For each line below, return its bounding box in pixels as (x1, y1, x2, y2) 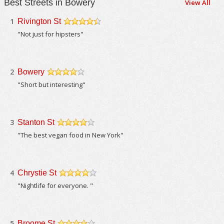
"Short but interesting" (17, 80, 86, 89)
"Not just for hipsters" (17, 29, 84, 38)
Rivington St (17, 17, 61, 25)
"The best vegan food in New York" (17, 130, 124, 139)
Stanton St (17, 118, 55, 126)
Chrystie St (17, 168, 57, 177)
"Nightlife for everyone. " (17, 181, 93, 190)
